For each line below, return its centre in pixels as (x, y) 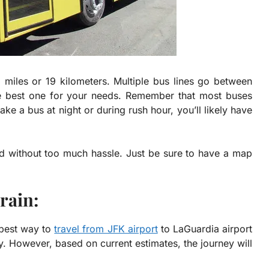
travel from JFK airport (106, 229)
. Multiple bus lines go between (180, 81)
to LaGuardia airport (205, 229)
